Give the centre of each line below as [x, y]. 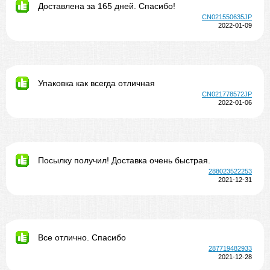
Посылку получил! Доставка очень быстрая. [124, 160]
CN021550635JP [227, 17]
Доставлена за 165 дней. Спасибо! [107, 6]
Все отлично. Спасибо [82, 237]
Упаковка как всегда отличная [96, 83]
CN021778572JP [227, 94]
